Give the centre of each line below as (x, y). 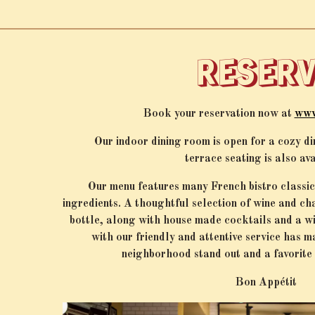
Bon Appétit (266, 283)
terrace (205, 159)
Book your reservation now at (219, 114)
